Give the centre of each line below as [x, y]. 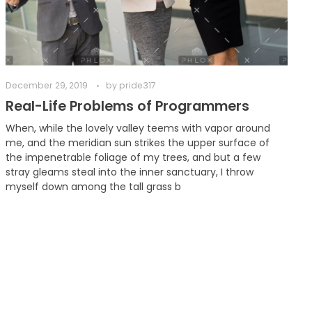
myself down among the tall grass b [94, 186]
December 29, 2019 [47, 86]
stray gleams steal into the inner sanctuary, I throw [130, 172]
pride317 [138, 86]
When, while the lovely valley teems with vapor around [138, 128]
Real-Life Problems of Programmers [128, 106]
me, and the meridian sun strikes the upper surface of [138, 142]
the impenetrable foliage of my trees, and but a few [133, 157]
